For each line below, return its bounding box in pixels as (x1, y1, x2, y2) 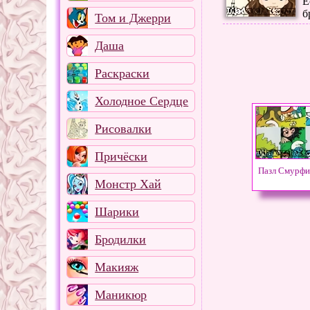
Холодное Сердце (95, 93, 189, 108)
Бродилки (95, 232, 147, 246)
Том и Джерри (95, 10, 172, 25)
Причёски (95, 149, 148, 163)
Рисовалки (95, 121, 152, 136)
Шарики (95, 204, 140, 219)
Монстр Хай (95, 176, 162, 191)
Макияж (95, 259, 139, 274)
